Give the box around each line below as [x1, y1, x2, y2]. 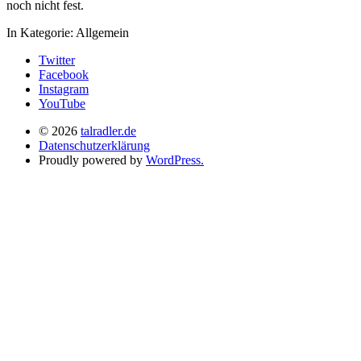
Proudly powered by [39, 153, 146, 168]
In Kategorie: [6, 26, 76, 40]
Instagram [39, 82, 89, 97]
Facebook [39, 68, 89, 82]
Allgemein [76, 26, 129, 40]
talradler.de [81, 124, 136, 139]
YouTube [39, 97, 85, 111]
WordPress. [146, 153, 204, 168]
